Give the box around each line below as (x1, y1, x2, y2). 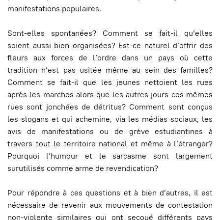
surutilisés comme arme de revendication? (7, 163, 158, 173)
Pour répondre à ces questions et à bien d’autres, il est (7, 188, 213, 198)
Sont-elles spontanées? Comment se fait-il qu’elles (7, 28, 213, 38)
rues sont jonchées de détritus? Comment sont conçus (7, 102, 213, 112)
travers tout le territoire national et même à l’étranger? (7, 138, 213, 149)
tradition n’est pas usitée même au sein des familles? (7, 65, 213, 75)
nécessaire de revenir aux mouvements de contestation (7, 200, 213, 210)
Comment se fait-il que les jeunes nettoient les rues (7, 77, 213, 87)
